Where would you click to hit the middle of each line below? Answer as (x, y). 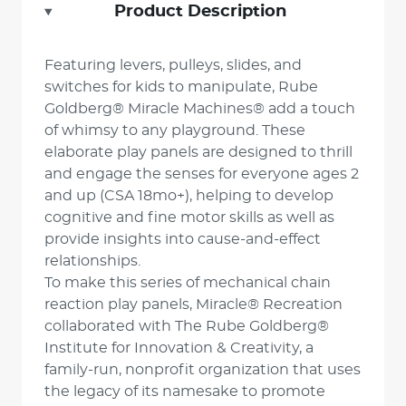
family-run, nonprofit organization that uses (203, 370)
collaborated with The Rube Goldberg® (187, 326)
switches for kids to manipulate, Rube (181, 87)
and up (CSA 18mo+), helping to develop (189, 196)
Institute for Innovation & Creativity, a (179, 348)
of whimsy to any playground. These (175, 130)
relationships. (92, 261)
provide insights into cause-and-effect (183, 239)
